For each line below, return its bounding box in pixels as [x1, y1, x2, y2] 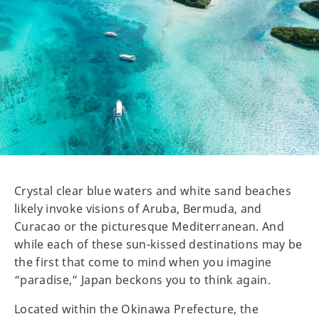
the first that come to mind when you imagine [14, 253, 272, 270]
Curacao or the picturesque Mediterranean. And [14, 218, 285, 234]
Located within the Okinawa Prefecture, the [14, 300, 259, 317]
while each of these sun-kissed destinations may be [14, 236, 303, 252]
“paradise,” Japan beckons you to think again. [14, 271, 281, 288]
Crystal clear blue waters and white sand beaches [14, 182, 292, 199]
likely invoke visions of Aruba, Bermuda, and [14, 200, 262, 216]
